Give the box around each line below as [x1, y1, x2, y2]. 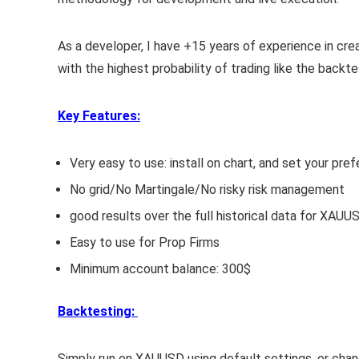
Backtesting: [58, 304, 138, 319]
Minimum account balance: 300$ [70, 261, 251, 276]
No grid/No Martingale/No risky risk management [70, 182, 345, 197]
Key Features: [58, 108, 140, 123]
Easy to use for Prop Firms [70, 235, 220, 250]
